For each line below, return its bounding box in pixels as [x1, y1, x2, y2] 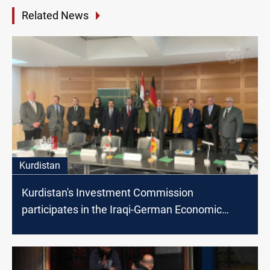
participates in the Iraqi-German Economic [22, 202, 222, 216]
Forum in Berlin [22, 219, 93, 233]
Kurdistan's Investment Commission [22, 186, 193, 199]
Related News [22, 9, 89, 22]
